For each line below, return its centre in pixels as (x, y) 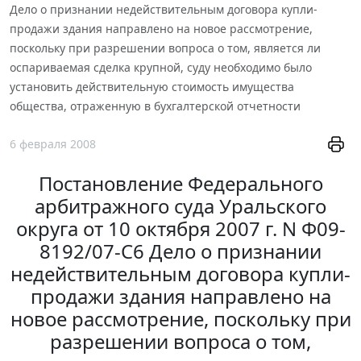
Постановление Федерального (180, 184)
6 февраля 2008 (53, 144)
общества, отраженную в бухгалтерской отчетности (155, 106)
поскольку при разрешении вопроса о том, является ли (165, 48)
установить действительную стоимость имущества (152, 86)
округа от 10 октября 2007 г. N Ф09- (180, 229)
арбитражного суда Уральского (180, 206)
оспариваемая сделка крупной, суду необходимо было (161, 67)
